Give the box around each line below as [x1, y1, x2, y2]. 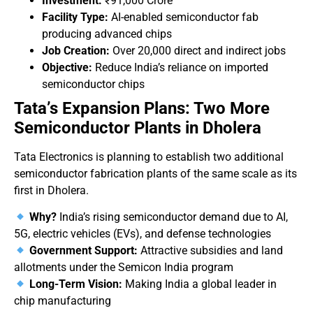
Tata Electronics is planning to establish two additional [14, 150, 284, 163]
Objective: [42, 60, 92, 74]
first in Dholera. [14, 183, 89, 197]
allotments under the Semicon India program [14, 261, 233, 275]
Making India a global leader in [122, 277, 277, 291]
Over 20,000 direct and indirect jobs [110, 43, 286, 57]
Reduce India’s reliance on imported [92, 60, 268, 74]
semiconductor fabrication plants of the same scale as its [14, 166, 297, 180]
